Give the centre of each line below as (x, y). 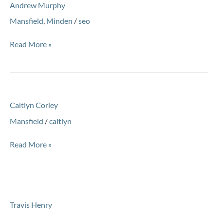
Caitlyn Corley (34, 105)
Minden (59, 21)
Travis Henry (31, 205)
